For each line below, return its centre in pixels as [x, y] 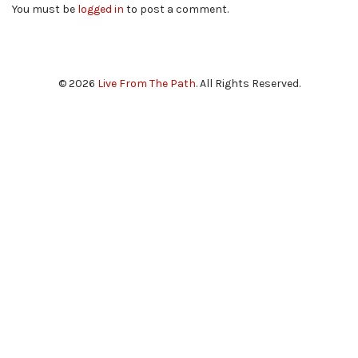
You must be [45, 9]
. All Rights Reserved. [248, 83]
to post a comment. [176, 9]
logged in [101, 9]
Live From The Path [146, 83]
